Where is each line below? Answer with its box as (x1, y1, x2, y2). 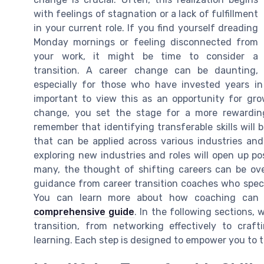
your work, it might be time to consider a (34, 50, 258, 62)
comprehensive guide (34, 206, 135, 217)
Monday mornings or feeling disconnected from (34, 36, 258, 48)
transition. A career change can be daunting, (34, 64, 258, 76)
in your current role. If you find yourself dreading (34, 22, 258, 34)
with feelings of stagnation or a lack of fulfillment (34, 8, 258, 19)
